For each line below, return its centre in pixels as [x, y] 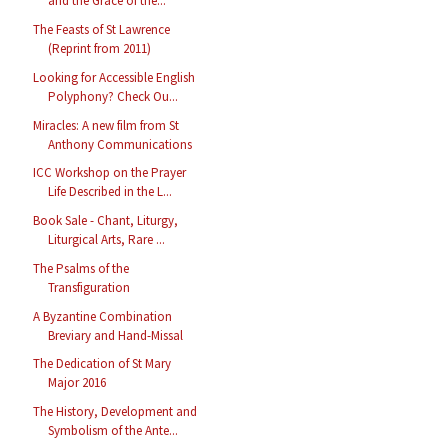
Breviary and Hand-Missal [116, 335]
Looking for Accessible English [114, 77]
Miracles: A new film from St [106, 125]
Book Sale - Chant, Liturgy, [106, 221]
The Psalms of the [81, 268]
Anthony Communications [120, 144]
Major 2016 [77, 383]
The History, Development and [115, 412]
